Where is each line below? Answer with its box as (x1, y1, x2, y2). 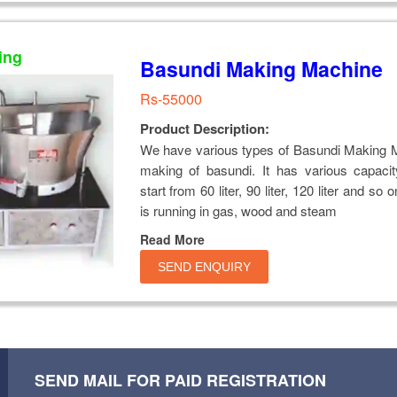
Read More (139, 230, 205, 248)
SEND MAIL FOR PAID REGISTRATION (35, 368, 326, 392)
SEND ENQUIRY (157, 259, 251, 274)
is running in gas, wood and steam (139, 200, 337, 220)
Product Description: (139, 118, 269, 138)
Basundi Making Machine (139, 53, 383, 83)
